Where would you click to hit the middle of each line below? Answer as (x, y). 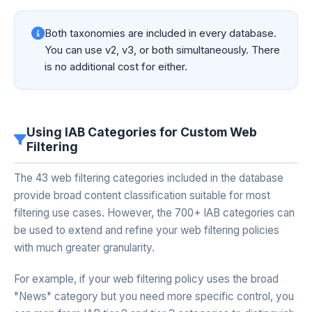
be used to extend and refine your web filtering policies (147, 230)
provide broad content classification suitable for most (142, 195)
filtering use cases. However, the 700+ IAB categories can (154, 213)
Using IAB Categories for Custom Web (142, 132)
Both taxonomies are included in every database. (161, 33)
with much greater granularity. (84, 248)
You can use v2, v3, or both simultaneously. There (162, 50)
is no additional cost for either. (116, 67)
